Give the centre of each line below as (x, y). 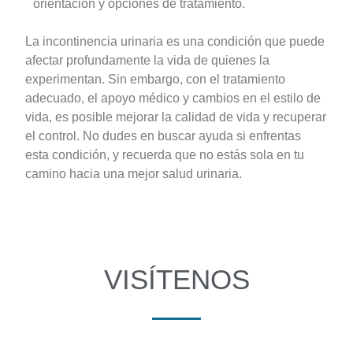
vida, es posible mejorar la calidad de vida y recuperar (176, 117)
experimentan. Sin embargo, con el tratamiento (156, 79)
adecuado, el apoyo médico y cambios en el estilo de (173, 98)
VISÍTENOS (176, 280)
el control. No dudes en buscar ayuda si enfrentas (163, 136)
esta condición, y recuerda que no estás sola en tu (165, 155)
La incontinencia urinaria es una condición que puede (175, 41)
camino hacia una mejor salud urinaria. (134, 174)
